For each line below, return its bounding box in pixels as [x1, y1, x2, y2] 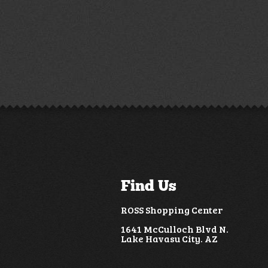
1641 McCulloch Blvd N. [121, 223, 229, 235]
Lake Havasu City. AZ [121, 232, 218, 245]
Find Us [121, 176, 176, 195]
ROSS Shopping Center [121, 203, 223, 216]
